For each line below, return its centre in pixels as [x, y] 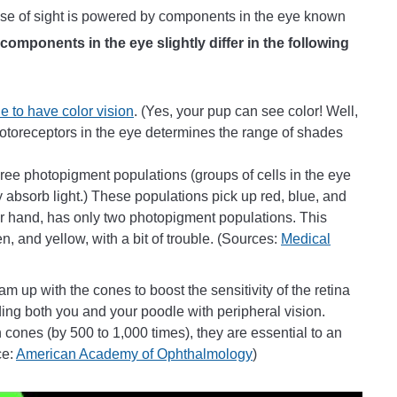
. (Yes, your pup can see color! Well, [246, 111]
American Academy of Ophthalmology [134, 354]
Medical [306, 238]
